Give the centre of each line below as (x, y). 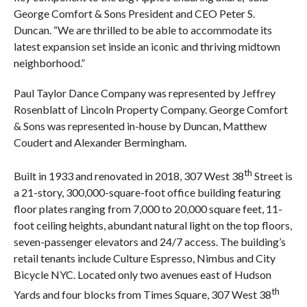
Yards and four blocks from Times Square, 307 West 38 (142, 295)
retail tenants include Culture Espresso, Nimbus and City (144, 258)
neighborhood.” (49, 63)
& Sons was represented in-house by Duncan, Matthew (140, 126)
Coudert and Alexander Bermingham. (100, 143)
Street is (272, 176)
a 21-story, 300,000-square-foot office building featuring (147, 193)
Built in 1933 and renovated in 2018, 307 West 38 (128, 176)
